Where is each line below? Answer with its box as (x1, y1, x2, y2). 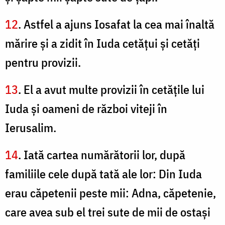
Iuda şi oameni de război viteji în (5, 100, 167, 117)
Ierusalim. (5, 120, 56, 136)
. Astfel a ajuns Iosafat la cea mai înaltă (18, 16, 214, 33)
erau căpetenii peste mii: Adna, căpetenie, (5, 185, 216, 201)
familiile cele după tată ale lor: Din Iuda (5, 166, 202, 182)
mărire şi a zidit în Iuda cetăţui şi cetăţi (5, 35, 200, 52)
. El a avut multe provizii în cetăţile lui (18, 81, 204, 98)
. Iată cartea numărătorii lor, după (18, 147, 185, 163)
